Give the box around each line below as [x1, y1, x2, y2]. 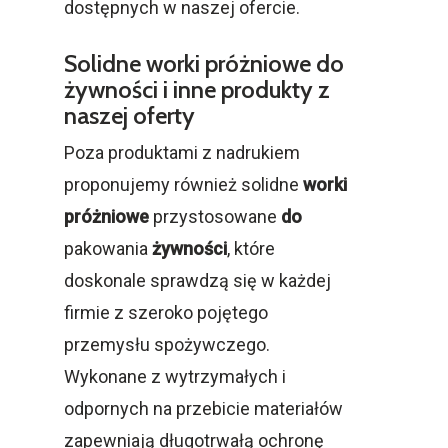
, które [227, 237, 275, 259]
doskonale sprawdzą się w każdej [64, 269, 331, 291]
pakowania [64, 237, 152, 259]
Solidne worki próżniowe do [64, 48, 344, 78]
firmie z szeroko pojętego [64, 301, 268, 323]
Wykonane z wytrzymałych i [64, 365, 286, 387]
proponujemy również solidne [64, 173, 303, 195]
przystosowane [153, 205, 281, 227]
